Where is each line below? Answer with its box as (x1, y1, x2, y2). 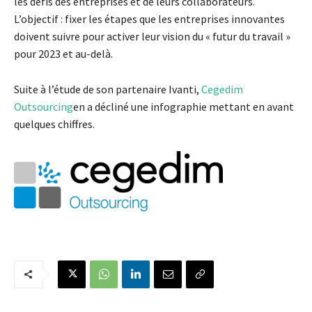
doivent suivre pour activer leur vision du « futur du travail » (14, 29, 290, 43)
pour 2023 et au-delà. (14, 46, 113, 61)
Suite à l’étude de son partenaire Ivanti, (14, 81, 201, 96)
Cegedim (201, 81, 243, 96)
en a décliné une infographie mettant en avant (73, 99, 294, 114)
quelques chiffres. (14, 116, 95, 131)
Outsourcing (14, 99, 73, 114)
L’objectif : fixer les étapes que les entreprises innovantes (14, 11, 285, 26)
